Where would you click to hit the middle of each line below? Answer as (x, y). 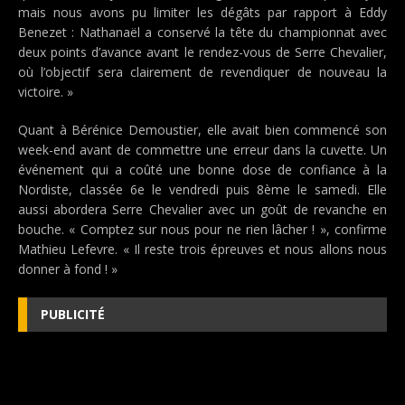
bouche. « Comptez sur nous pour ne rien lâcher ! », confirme (202, 229)
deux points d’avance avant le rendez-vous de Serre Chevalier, (202, 52)
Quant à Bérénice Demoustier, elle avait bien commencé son (202, 130)
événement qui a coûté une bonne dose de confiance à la (202, 170)
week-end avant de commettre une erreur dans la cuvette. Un (202, 150)
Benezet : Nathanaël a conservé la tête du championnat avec (202, 32)
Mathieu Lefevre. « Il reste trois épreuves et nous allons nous (202, 249)
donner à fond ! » (68, 269)
